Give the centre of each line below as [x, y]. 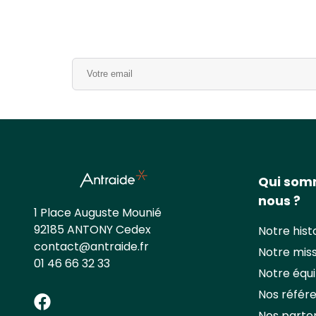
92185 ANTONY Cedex [92, 229]
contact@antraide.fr [91, 246]
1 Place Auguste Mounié [98, 212]
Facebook [95, 300]
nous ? [279, 200]
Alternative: [104, 67]
